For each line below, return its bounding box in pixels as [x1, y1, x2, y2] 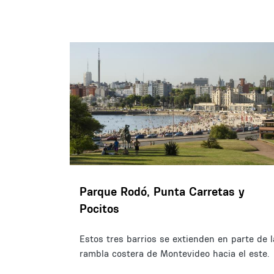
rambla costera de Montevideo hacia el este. [80, 248, 269, 260]
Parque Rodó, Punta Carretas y [80, 184, 245, 199]
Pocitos [80, 201, 119, 217]
